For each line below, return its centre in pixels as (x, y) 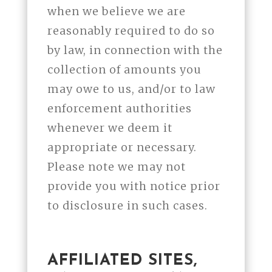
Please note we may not (116, 167)
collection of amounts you (124, 70)
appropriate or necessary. (122, 148)
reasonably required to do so (131, 31)
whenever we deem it (110, 128)
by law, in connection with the (135, 50)
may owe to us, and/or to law (131, 89)
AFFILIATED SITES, (122, 261)
